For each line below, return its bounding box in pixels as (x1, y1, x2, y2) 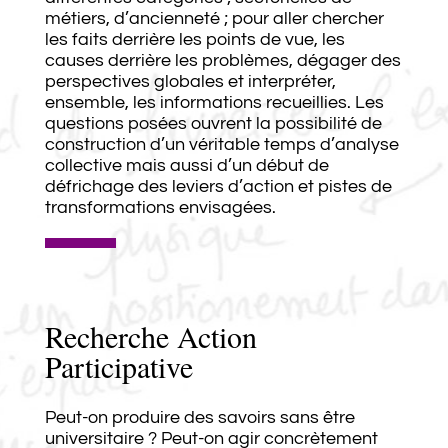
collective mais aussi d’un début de (44, 155, 329, 175)
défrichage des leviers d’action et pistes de (44, 176, 392, 196)
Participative (44, 345, 193, 386)
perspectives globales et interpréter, (44, 71, 336, 91)
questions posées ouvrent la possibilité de (44, 113, 382, 133)
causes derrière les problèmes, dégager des (44, 50, 401, 70)
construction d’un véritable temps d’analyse (44, 134, 399, 154)
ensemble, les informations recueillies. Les (44, 92, 384, 112)
